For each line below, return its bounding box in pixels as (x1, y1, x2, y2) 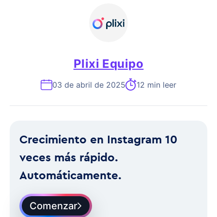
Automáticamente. (19, 168, 122, 182)
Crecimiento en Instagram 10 (19, 132, 177, 146)
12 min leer (137, 79, 176, 90)
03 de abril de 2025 (52, 79, 125, 90)
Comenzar (30, 200, 77, 212)
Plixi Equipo (73, 57, 144, 71)
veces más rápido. (19, 150, 118, 164)
